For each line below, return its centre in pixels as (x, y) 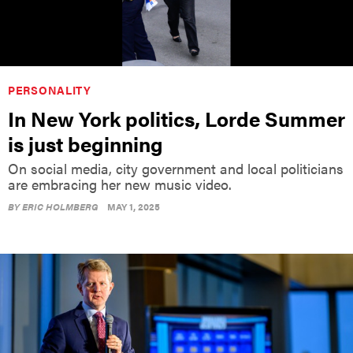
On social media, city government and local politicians (176, 168)
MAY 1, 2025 (134, 206)
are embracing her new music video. (120, 184)
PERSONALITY (50, 89)
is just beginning (85, 143)
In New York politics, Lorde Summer (176, 118)
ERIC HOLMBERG (60, 206)
